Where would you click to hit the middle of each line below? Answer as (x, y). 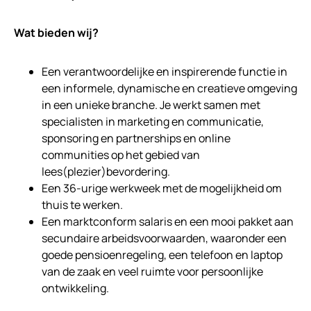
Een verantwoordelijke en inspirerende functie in (165, 72)
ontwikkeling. (75, 288)
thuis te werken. (82, 205)
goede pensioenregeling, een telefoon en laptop (162, 255)
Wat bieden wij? (56, 33)
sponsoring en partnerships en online (136, 138)
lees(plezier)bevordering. (106, 172)
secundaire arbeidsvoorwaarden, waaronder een (164, 238)
